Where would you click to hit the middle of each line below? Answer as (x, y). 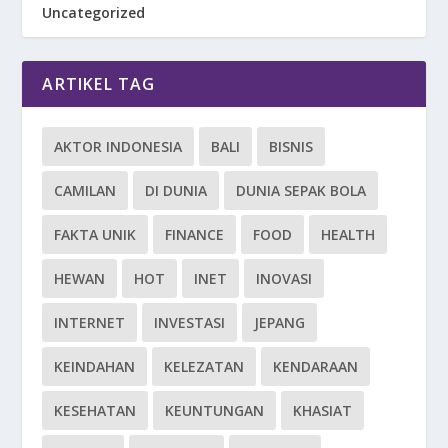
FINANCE (195, 235)
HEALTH (348, 235)
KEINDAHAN (95, 367)
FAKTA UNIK (95, 235)
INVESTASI (190, 323)
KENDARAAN (316, 367)
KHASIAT (323, 411)
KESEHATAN (95, 411)
